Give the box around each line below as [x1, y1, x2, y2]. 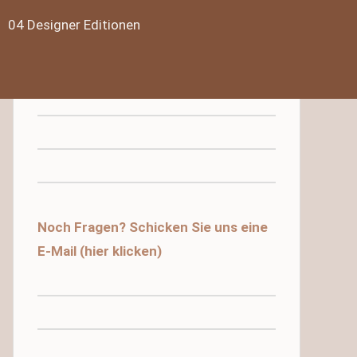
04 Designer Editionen [8, 17, 140, 33]
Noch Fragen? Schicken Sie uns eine [37, 219, 268, 235]
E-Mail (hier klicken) [37, 243, 162, 259]
